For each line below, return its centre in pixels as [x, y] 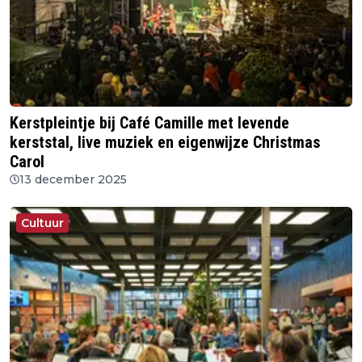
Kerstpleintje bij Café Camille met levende [149, 122]
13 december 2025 [73, 179]
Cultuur [42, 223]
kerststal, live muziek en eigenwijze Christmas [165, 142]
